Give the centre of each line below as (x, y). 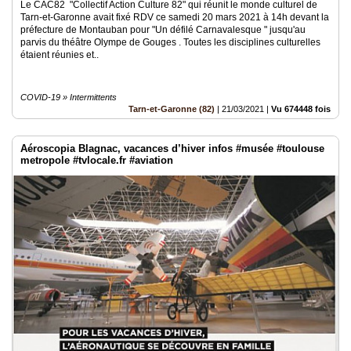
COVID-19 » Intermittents (69, 97)
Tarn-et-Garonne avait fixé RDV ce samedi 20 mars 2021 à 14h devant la (175, 17)
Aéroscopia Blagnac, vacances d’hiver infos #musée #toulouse (172, 148)
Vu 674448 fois (301, 109)
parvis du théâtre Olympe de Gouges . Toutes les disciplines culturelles (170, 42)
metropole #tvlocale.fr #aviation (97, 160)
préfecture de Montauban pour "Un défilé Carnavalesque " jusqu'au (163, 30)
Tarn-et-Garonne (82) (172, 109)
